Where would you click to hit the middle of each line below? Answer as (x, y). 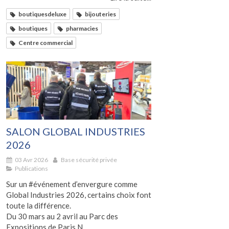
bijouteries (100, 14)
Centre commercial (45, 43)
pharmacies (82, 29)
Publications (31, 168)
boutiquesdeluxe (42, 14)
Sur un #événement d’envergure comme (72, 184)
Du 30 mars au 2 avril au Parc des (62, 216)
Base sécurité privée (89, 159)
